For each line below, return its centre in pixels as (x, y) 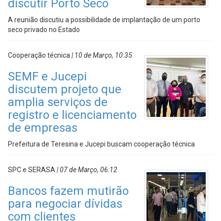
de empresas (43, 128)
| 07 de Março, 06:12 (86, 170)
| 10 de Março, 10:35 (101, 55)
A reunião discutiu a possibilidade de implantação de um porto (104, 20)
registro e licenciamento (72, 115)
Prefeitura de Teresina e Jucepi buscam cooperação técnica (101, 144)
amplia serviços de (58, 102)
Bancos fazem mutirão (68, 191)
